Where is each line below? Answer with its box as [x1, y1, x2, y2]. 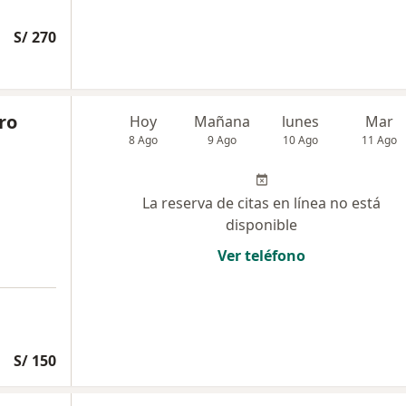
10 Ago [283, 132, 319, 148]
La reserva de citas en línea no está [142, 193, 381, 213]
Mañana [194, 111, 251, 131]
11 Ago [362, 132, 398, 148]
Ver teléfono [217, 246, 305, 266]
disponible [226, 215, 297, 235]
